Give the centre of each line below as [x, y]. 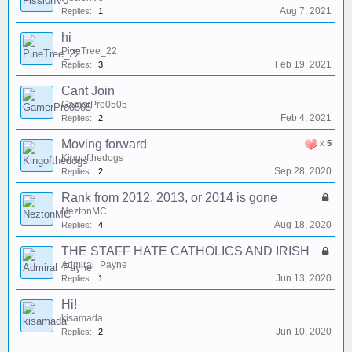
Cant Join [88, 91]
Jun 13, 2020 [304, 278]
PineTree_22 [89, 51]
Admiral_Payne [94, 265]
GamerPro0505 [94, 104]
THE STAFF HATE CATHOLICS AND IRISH [185, 251]
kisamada [82, 318]
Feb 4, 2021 [306, 118]
